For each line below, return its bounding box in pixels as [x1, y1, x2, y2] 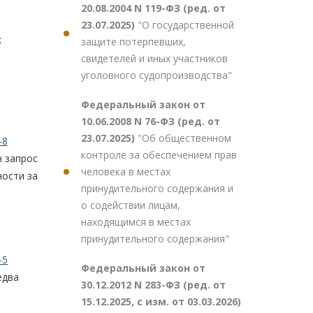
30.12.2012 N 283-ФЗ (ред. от [81, 278, 226, 291]
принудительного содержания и [81, 182, 233, 195]
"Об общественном [138, 131, 231, 145]
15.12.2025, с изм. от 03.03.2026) [81, 295, 241, 308]
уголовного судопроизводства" [81, 68, 232, 82]
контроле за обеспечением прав [81, 148, 237, 161]
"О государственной [138, 18, 234, 31]
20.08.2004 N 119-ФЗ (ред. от [81, 1, 226, 15]
